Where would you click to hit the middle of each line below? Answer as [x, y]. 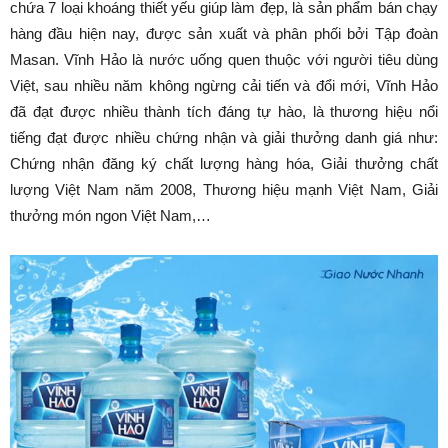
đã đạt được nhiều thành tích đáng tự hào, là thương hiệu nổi [224, 112]
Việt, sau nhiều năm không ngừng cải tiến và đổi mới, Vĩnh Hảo [224, 86]
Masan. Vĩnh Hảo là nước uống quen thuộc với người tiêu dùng [224, 60]
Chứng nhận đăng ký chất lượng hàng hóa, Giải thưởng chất [224, 164]
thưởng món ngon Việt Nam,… [110, 216]
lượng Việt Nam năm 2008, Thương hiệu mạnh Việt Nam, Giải [224, 190]
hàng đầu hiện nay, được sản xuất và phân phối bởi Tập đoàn [224, 34]
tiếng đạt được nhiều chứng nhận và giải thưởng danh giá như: [224, 138]
